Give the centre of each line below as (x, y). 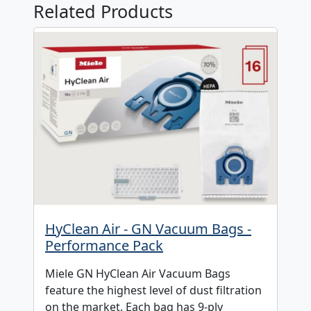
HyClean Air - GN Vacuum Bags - (148, 229)
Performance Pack (104, 246)
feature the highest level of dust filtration (153, 291)
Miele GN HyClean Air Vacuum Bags (138, 274)
